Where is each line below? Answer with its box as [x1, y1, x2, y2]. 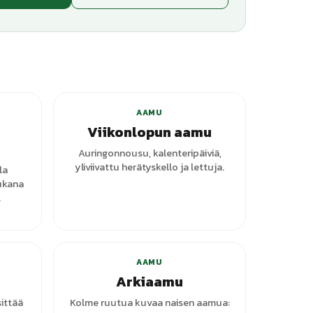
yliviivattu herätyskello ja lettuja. [75, 159, 224, 175]
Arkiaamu [116, 271, 183, 292]
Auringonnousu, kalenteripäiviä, [78, 145, 221, 161]
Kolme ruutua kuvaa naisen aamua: [69, 295, 230, 310]
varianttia [184, 68, 229, 81]
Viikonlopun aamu [87, 122, 212, 143]
